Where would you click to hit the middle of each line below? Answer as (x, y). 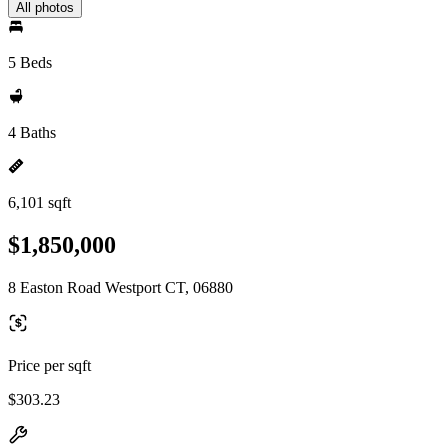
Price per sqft (49, 365)
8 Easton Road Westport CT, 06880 (120, 287)
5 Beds (30, 62)
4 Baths (32, 132)
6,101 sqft (39, 202)
